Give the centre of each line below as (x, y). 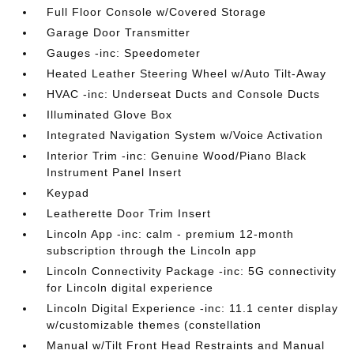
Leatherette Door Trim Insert (129, 213)
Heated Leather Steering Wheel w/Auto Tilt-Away (187, 73)
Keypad (68, 193)
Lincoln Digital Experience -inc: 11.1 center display (193, 308)
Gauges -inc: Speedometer (124, 53)
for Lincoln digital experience (130, 288)
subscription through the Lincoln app (152, 250)
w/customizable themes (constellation (154, 325)
